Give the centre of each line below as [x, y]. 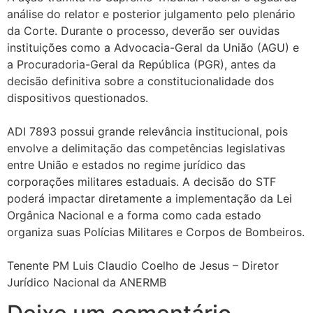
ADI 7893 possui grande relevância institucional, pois [147, 131]
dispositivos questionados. [78, 97]
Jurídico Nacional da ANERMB [87, 282]
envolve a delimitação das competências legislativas [146, 148]
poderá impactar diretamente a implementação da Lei [150, 198]
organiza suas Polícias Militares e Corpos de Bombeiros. [156, 232]
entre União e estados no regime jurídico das [126, 165]
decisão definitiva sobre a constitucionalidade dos [140, 81]
